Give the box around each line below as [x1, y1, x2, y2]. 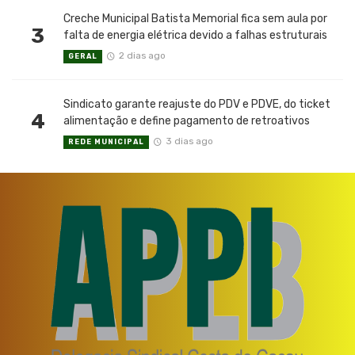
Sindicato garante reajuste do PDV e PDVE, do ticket [63, 97, 330, 112]
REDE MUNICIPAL [68, 137, 144, 146]
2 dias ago [118, 49, 166, 61]
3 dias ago [165, 135, 213, 147]
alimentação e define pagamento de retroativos [63, 114, 310, 128]
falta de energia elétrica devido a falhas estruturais [63, 29, 327, 43]
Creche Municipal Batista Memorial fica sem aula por [63, 12, 327, 26]
